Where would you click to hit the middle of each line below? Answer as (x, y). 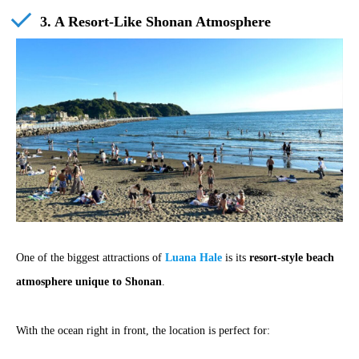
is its (236, 258)
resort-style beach (292, 258)
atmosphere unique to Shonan (89, 282)
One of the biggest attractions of (91, 258)
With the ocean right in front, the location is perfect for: (143, 330)
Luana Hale (194, 258)
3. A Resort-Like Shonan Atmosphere (155, 21)
